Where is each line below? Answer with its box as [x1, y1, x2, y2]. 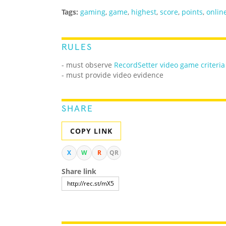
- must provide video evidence [62, 70, 163, 80]
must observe [66, 60, 114, 70]
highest [131, 7, 156, 17]
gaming [80, 7, 105, 17]
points [182, 7, 203, 17]
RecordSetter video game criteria [114, 60, 225, 70]
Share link [62, 166, 96, 177]
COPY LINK [70, 126, 112, 136]
